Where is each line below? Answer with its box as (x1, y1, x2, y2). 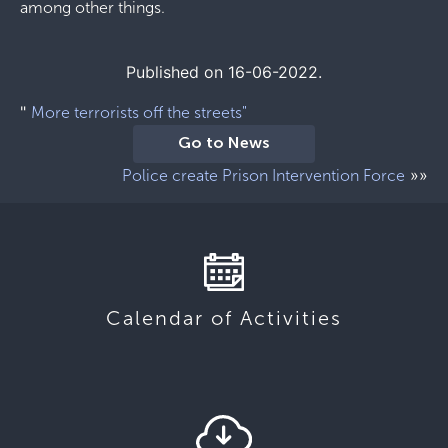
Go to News (178, 136, 270, 152)
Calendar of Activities (106, 306, 342, 331)
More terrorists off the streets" (31, 103, 247, 122)
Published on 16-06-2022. (126, 62, 322, 82)
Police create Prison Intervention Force (122, 166, 405, 186)
